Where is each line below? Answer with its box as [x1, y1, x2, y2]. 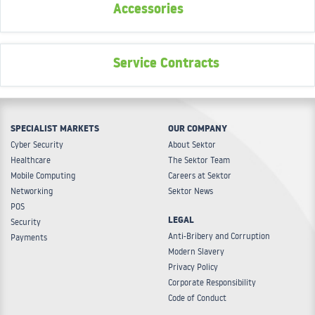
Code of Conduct [168, 292, 226, 304]
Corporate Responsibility [168, 277, 256, 288]
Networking [11, 186, 53, 197]
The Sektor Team [168, 155, 230, 166]
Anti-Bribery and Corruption [168, 231, 270, 242]
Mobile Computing [11, 170, 75, 181]
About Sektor [168, 139, 216, 150]
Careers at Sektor [168, 170, 231, 181]
